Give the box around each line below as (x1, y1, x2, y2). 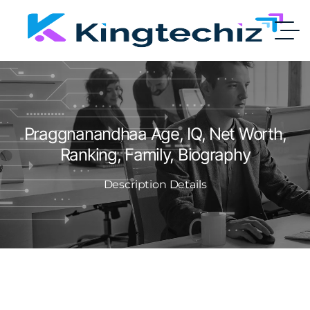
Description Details (103, 178, 207, 191)
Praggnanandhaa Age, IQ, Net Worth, (24, 124, 286, 144)
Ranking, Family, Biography (60, 145, 250, 165)
